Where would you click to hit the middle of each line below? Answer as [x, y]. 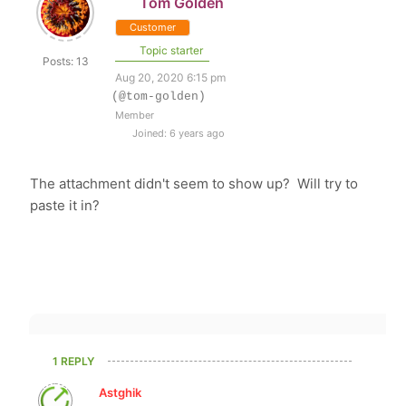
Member [135, 115]
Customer [153, 27]
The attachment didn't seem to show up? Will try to [194, 184]
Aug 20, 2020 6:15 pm [171, 77]
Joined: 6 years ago [178, 133]
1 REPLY [74, 361]
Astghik [121, 392]
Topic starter [170, 50]
